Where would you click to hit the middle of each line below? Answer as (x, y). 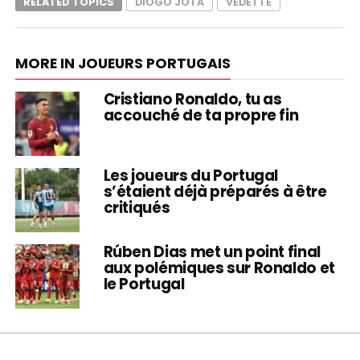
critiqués (137, 207)
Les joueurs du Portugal (191, 175)
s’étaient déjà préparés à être (215, 191)
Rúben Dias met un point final (212, 252)
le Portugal (144, 284)
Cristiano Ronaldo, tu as (192, 99)
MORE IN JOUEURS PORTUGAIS (123, 63)
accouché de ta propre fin (201, 115)
